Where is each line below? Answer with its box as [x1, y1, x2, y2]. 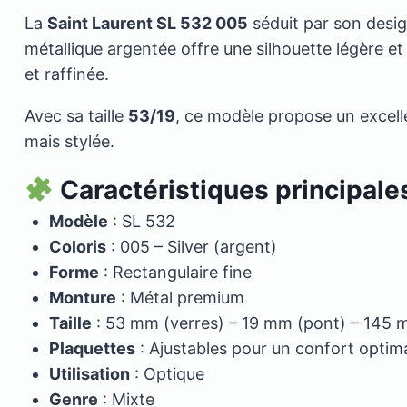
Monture [49, 288, 116, 308]
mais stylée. [25, 132, 114, 152]
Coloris [49, 237, 106, 257]
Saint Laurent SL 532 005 [47, 14, 248, 34]
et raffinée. [25, 65, 109, 84]
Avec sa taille [25, 106, 128, 126]
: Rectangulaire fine [99, 263, 252, 283]
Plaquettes [49, 339, 135, 359]
